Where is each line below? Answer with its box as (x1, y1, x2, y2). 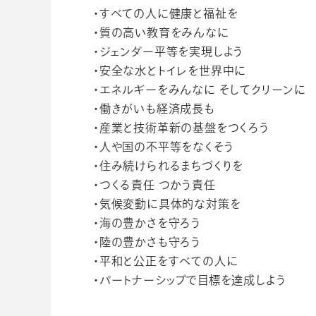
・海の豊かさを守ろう (93, 217, 201, 229)
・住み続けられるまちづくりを (93, 159, 244, 171)
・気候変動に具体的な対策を (93, 197, 241, 209)
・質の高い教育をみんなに (93, 26, 229, 38)
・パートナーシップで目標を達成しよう (93, 274, 286, 286)
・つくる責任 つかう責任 (93, 178, 216, 190)
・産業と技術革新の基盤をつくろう (93, 121, 269, 133)
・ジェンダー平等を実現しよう (93, 45, 244, 57)
